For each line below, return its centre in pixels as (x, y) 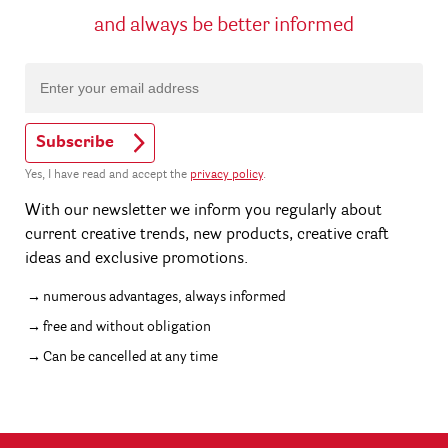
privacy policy (226, 174)
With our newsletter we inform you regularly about (203, 210)
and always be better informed (224, 26)
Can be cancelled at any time (130, 356)
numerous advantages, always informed (164, 296)
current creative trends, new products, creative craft (207, 234)
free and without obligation (127, 326)
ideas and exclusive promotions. (136, 258)
